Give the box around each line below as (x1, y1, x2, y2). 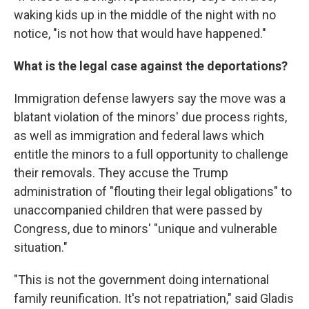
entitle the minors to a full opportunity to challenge (14, 146, 288, 161)
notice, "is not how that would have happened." (14, 26, 266, 41)
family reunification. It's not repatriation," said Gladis (14, 290, 294, 306)
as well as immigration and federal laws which (14, 128, 264, 143)
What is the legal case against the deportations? (14, 58, 288, 73)
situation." (14, 239, 68, 255)
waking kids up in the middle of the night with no (14, 7, 276, 22)
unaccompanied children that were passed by (14, 202, 263, 217)
